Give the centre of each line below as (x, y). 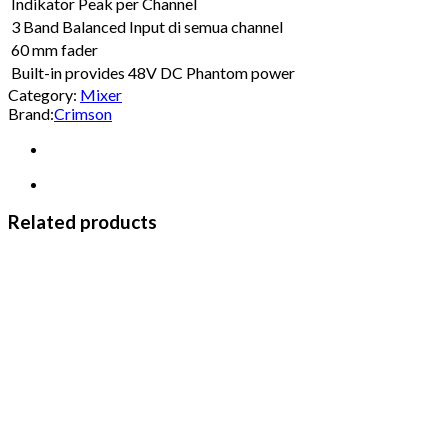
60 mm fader (54, 49)
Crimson (83, 113)
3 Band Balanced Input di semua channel (147, 26)
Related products (82, 222)
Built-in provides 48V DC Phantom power (153, 72)
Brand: (31, 113)
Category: (44, 94)
